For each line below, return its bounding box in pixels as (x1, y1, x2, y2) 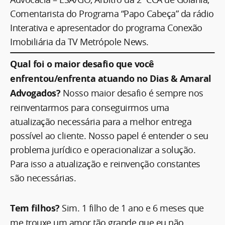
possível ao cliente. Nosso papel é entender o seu (10, 129, 208, 142)
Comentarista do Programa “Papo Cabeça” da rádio (10, 7, 214, 20)
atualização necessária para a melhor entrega (10, 115, 191, 128)
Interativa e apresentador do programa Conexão (10, 21, 202, 34)
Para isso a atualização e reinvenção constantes (10, 157, 200, 170)
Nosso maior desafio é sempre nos (62, 86, 203, 99)
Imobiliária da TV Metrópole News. (10, 35, 149, 48)
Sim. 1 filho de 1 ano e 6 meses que (62, 201, 204, 214)
